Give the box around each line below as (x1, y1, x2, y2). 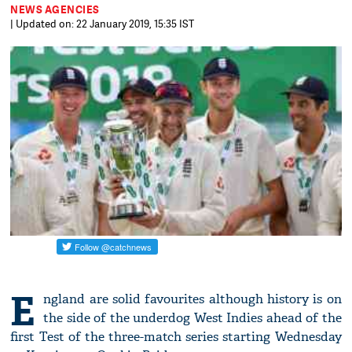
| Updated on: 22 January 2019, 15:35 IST (10, 16, 195, 31)
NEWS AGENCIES (10, 2, 100, 16)
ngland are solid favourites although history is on (43, 291, 342, 308)
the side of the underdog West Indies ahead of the (43, 310, 342, 327)
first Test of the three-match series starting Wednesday (10, 328, 342, 346)
